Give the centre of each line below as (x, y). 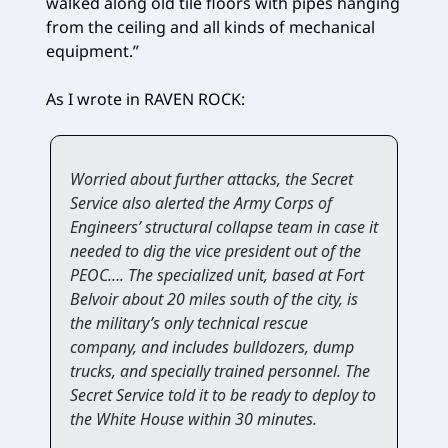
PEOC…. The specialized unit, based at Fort (217, 275)
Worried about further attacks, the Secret (211, 179)
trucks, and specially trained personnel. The (220, 371)
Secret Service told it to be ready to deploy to (223, 395)
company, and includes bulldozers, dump (212, 347)
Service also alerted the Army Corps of (201, 203)
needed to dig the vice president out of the (215, 251)
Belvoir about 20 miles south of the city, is (214, 299)
